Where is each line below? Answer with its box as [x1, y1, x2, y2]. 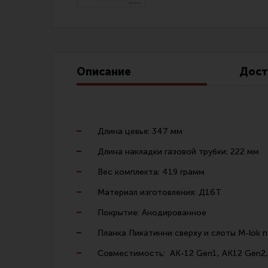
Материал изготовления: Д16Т [98, 187, 221, 197]
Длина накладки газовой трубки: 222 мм [98, 147, 259, 157]
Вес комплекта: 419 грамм [98, 167, 205, 177]
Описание [77, 65, 131, 78]
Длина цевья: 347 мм [98, 126, 182, 136]
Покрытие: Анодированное [98, 208, 206, 218]
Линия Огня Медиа [115, 12, 233, 27]
